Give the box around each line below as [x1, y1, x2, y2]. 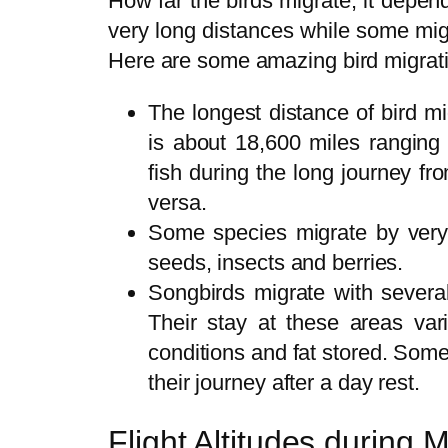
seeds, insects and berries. [148, 249, 404, 275]
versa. [148, 189, 207, 215]
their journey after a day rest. [148, 369, 420, 395]
